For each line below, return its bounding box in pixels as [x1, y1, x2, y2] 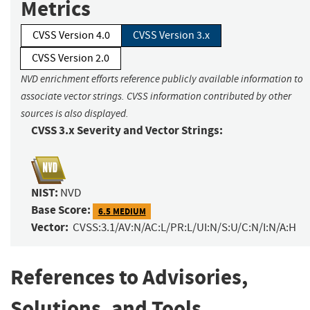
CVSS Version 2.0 [32, 51, 109, 66]
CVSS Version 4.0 [33, 28, 110, 43]
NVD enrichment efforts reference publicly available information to [21, 73, 303, 86]
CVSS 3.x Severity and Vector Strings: [31, 122, 223, 139]
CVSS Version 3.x [133, 28, 210, 43]
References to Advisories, [10, 263, 248, 292]
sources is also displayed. [21, 107, 129, 120]
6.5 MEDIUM [98, 205, 146, 217]
